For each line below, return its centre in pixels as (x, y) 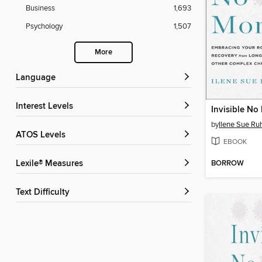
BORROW (227, 164)
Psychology (44, 27)
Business (40, 8)
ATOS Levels (43, 135)
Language (38, 78)
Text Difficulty (45, 193)
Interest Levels (46, 107)
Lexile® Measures (52, 164)
